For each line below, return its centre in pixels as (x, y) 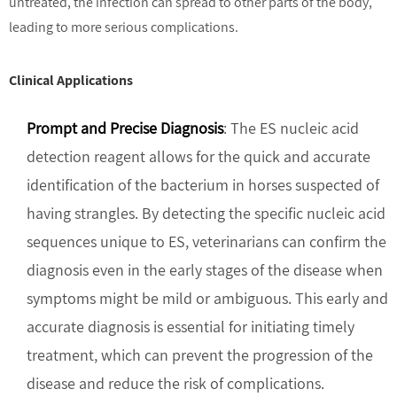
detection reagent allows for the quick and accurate (198, 156)
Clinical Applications (71, 80)
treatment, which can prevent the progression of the (200, 355)
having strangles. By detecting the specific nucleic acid (206, 213)
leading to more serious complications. (124, 27)
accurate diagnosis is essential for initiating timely (191, 327)
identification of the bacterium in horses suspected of (203, 185)
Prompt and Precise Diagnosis (125, 128)
